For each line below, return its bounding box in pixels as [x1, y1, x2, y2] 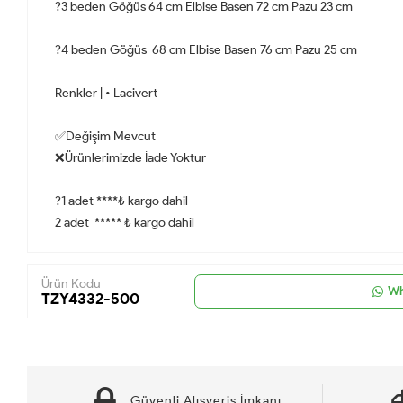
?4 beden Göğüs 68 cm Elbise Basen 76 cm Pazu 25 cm [55, 41, 360, 58]
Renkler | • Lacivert [55, 85, 157, 101]
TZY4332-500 [41, 289, 139, 308]
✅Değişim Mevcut [55, 128, 158, 144]
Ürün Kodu [41, 275, 101, 291]
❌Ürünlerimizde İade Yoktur [55, 149, 209, 166]
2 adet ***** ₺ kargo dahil [55, 214, 194, 230]
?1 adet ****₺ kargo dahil [55, 193, 191, 209]
